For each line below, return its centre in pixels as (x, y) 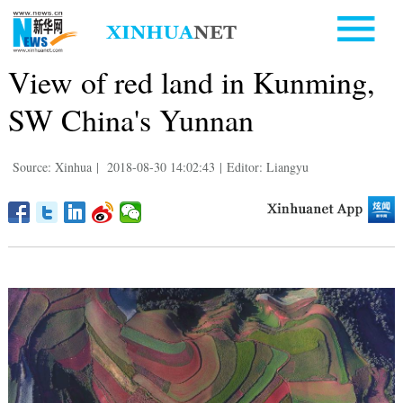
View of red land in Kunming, (191, 81)
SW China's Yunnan (130, 119)
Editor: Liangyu (267, 166)
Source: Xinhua (52, 166)
